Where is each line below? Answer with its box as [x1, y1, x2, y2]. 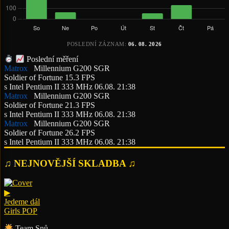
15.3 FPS [65, 73, 95, 82]
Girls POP [4, 207, 37, 216]
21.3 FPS [65, 100, 95, 109]
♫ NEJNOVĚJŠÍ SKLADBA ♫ [4, 157, 135, 169]
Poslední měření [27, 54, 79, 63]
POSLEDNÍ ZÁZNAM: [67, 40, 128, 47]
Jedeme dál [4, 197, 40, 207]
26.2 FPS [65, 128, 95, 137]
